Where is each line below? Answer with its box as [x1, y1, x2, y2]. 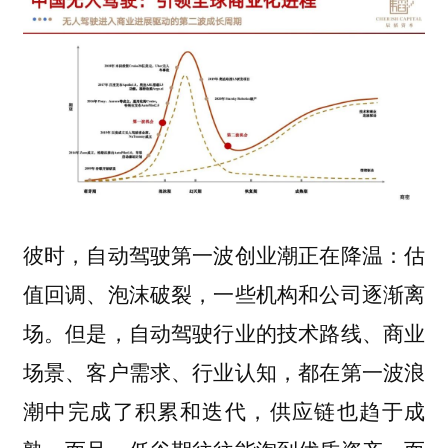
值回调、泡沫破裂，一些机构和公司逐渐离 [22, 277, 426, 308]
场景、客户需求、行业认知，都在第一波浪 [22, 355, 426, 386]
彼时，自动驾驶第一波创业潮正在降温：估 [22, 238, 426, 269]
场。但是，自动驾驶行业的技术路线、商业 [22, 316, 426, 347]
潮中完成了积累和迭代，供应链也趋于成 [22, 394, 426, 425]
